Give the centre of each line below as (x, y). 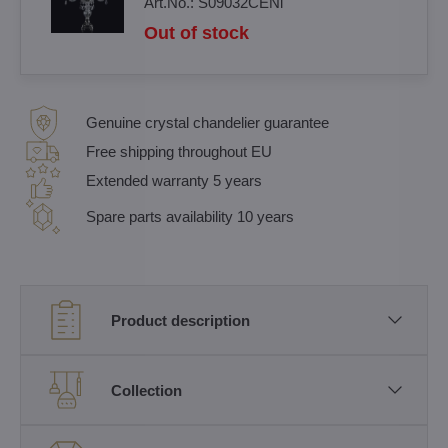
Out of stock (196, 33)
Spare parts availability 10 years (190, 216)
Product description (180, 320)
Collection (146, 390)
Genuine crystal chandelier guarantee (207, 122)
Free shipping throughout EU (179, 151)
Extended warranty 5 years (174, 180)
